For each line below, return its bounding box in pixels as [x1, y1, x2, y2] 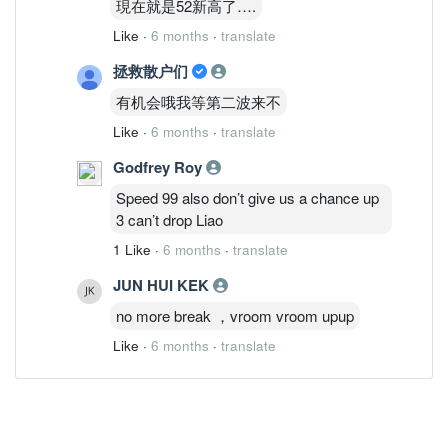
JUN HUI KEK [113, 273, 213, 296]
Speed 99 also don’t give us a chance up [116, 186, 379, 208]
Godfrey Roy [113, 155, 206, 178]
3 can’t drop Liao [116, 208, 223, 230]
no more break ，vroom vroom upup [116, 304, 354, 326]
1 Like [113, 239, 151, 259]
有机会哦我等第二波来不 [116, 90, 281, 112]
